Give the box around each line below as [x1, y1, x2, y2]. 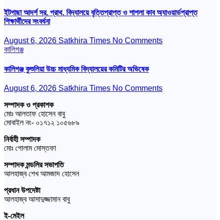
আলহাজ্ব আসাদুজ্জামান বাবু [4, 194, 70, 203]
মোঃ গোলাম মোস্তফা [4, 143, 56, 152]
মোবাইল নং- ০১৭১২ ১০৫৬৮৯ [4, 118, 80, 127]
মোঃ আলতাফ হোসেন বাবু [4, 109, 65, 118]
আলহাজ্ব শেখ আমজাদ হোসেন [4, 169, 79, 178]
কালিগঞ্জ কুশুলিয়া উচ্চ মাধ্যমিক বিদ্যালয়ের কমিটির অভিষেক [4, 64, 149, 73]
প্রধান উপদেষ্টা [4, 186, 40, 194]
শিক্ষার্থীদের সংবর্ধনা [4, 17, 50, 26]
